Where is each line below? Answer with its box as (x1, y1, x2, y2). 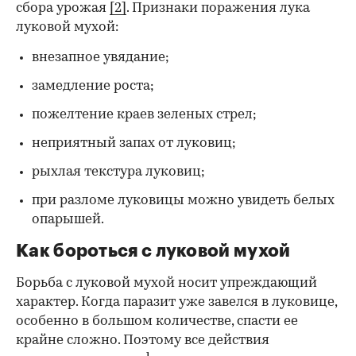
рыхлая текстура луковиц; (32, 164, 205, 179)
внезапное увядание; (32, 50, 169, 64)
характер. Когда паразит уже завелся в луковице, (16, 295, 337, 309)
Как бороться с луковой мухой (16, 242, 291, 260)
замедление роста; (32, 79, 154, 93)
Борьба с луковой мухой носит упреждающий (16, 276, 317, 290)
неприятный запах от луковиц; (32, 136, 236, 150)
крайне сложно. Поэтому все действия (16, 333, 269, 347)
